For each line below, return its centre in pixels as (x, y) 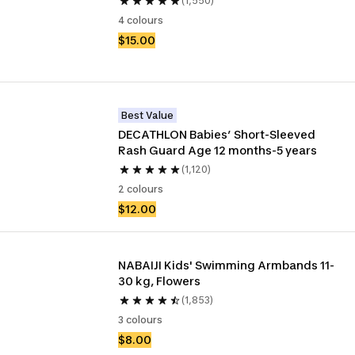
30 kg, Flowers (160, 281)
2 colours (141, 189)
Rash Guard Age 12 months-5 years (218, 150)
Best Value (148, 115)
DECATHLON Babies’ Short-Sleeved (217, 134)
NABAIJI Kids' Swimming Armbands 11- (227, 265)
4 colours (141, 20)
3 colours (141, 320)
